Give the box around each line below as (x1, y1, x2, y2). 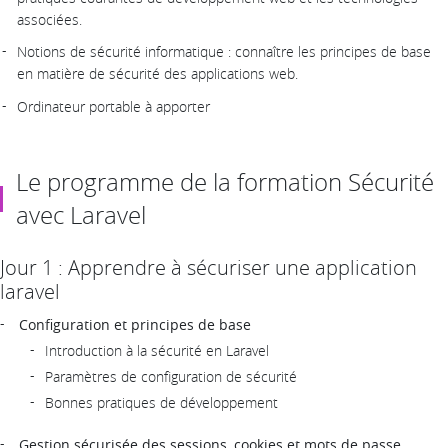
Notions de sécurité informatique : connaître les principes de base (17, 42, 431, 62)
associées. (17, 10, 82, 30)
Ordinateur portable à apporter (17, 96, 210, 116)
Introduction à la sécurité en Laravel (45, 340, 269, 360)
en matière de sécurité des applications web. (17, 64, 298, 84)
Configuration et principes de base (19, 314, 251, 334)
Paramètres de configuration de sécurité (45, 366, 297, 386)
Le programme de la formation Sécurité (16, 165, 434, 198)
